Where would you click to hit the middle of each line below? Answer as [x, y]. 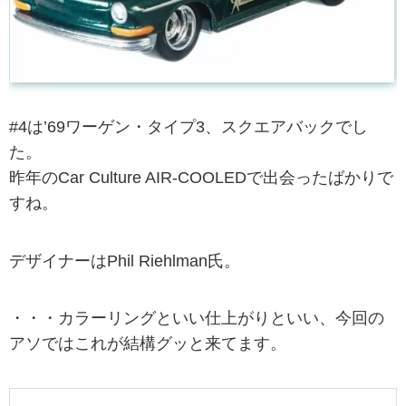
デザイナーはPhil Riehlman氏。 [125, 261]
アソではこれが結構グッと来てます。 [148, 343]
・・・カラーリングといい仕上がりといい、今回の [197, 318]
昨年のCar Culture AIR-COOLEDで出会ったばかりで [201, 178]
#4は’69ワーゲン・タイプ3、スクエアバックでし [188, 127]
